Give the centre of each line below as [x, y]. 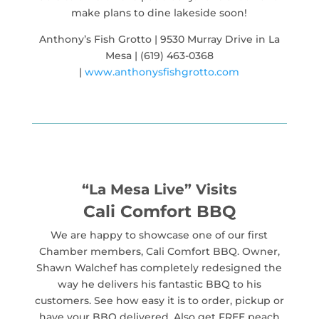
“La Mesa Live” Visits [159, 189]
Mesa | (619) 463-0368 [159, 55]
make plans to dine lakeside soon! [159, 12]
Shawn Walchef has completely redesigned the [159, 267]
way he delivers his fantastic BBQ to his [159, 284]
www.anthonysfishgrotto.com [162, 72]
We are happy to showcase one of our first [159, 235]
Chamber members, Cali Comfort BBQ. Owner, [159, 251]
